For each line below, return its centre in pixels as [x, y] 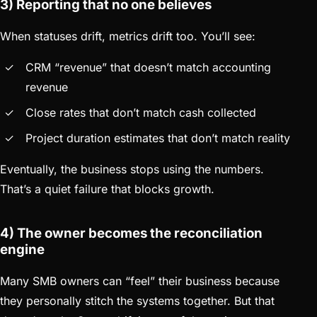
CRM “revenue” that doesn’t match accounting [148, 67]
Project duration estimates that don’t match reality [158, 138]
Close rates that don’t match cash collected [141, 112]
